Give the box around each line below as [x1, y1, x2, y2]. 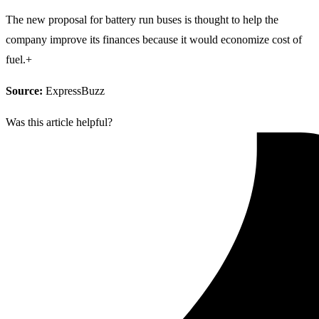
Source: [6, 84, 43, 97]
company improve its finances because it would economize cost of [6, 33, 302, 46]
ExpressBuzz [43, 84, 105, 97]
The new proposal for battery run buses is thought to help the [6, 13, 278, 26]
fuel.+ [6, 53, 32, 66]
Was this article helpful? [6, 115, 113, 128]
